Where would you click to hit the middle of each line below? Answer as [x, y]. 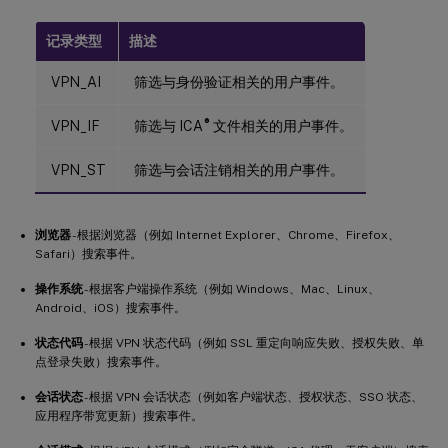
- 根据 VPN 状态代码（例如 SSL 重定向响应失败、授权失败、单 [253, 343]
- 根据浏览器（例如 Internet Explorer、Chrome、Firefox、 [235, 235]
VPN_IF [75, 126]
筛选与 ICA [168, 126]
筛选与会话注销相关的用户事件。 [239, 170]
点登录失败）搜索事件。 [101, 362]
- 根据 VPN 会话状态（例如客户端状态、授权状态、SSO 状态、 [253, 397]
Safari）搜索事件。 [88, 254]
